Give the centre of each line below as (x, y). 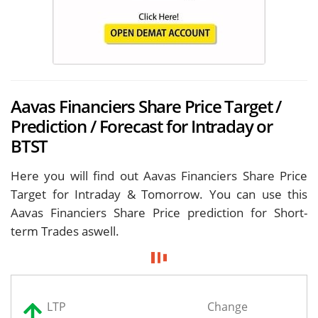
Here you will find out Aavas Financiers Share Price (159, 175)
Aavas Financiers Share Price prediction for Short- (159, 212)
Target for (43, 194)
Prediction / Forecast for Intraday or (142, 126)
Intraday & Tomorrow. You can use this (191, 194)
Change (227, 307)
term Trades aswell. (65, 231)
